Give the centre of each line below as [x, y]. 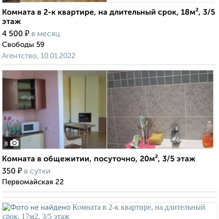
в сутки [37, 172]
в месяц [46, 34]
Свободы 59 [23, 45]
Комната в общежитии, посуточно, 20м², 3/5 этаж [99, 160]
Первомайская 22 [33, 182]
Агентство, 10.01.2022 [39, 56]
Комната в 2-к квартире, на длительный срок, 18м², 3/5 [109, 13]
